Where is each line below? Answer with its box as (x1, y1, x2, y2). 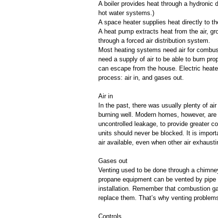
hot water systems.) (98, 9, 154, 17)
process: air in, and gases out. (98, 74, 184, 81)
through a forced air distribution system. (98, 37, 210, 44)
